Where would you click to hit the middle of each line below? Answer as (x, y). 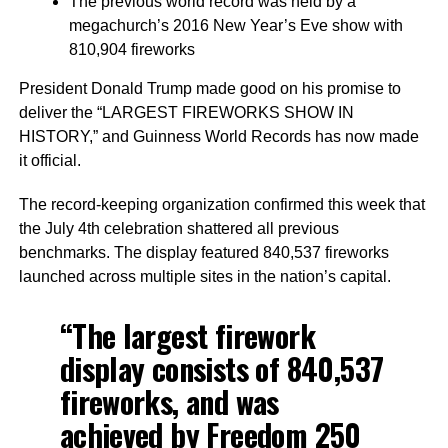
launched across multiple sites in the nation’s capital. (204, 276)
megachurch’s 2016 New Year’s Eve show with (235, 25)
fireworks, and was (169, 401)
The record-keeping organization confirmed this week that (221, 204)
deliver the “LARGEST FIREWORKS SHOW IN (186, 112)
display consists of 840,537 (221, 368)
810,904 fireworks (131, 49)
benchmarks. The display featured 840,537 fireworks (203, 252)
